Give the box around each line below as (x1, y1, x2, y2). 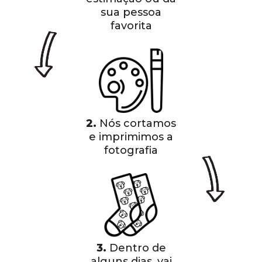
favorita (110, 19, 152, 32)
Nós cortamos (96, 116, 176, 130)
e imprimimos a (89, 130, 173, 143)
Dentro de (106, 241, 166, 254)
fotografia (104, 143, 158, 157)
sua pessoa (101, 5, 161, 19)
